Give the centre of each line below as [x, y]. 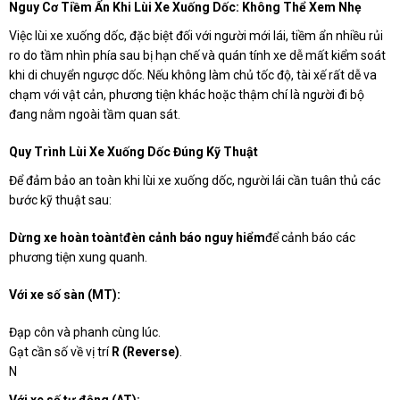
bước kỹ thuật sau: [60, 200]
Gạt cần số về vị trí [60, 352]
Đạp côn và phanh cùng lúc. [85, 333]
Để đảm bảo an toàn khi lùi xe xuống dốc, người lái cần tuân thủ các [195, 181]
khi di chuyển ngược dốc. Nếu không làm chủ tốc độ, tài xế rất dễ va [193, 75]
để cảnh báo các [310, 238]
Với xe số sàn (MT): [65, 295]
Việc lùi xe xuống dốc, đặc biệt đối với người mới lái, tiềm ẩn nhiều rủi [196, 36]
